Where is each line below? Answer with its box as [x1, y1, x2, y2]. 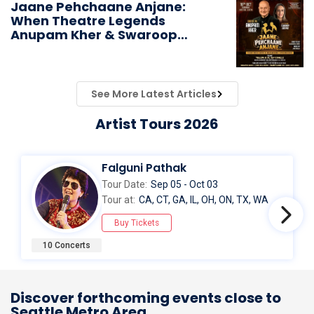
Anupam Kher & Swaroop [11, 25, 177, 43]
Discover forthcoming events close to [11, 287, 281, 308]
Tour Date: [102, 178, 147, 190]
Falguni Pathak [102, 159, 186, 176]
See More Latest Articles [90, 86, 217, 101]
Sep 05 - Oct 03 [151, 178, 218, 190]
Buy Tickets [114, 217, 159, 228]
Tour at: [102, 193, 135, 205]
